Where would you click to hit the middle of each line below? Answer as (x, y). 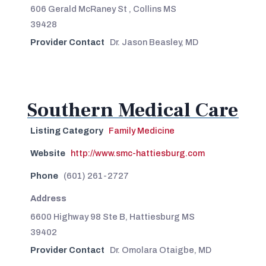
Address (48, 198)
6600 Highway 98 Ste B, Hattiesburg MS (112, 216)
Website (47, 153)
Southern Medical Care (132, 110)
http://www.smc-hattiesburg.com (137, 153)
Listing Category (66, 130)
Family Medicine (141, 130)
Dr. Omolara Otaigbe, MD (160, 250)
